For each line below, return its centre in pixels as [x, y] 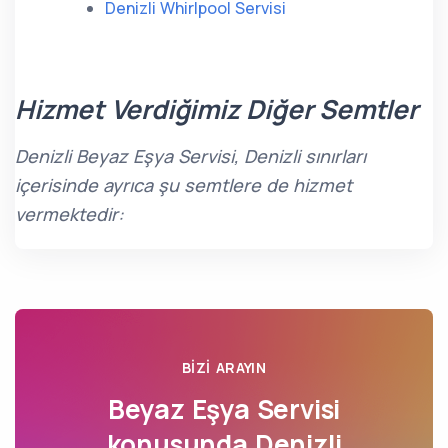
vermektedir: [69, 214]
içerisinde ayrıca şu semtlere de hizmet [183, 185]
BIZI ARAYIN [224, 367]
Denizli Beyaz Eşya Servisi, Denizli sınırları [190, 156]
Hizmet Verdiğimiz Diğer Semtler [216, 109]
